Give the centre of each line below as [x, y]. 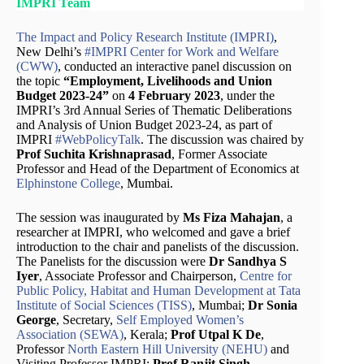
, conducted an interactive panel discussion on [175, 66]
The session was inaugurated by [98, 217]
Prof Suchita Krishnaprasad [94, 154]
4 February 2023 [174, 95]
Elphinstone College [68, 183]
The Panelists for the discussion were [113, 261]
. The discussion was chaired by [222, 139]
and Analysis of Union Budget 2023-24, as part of [144, 124]
